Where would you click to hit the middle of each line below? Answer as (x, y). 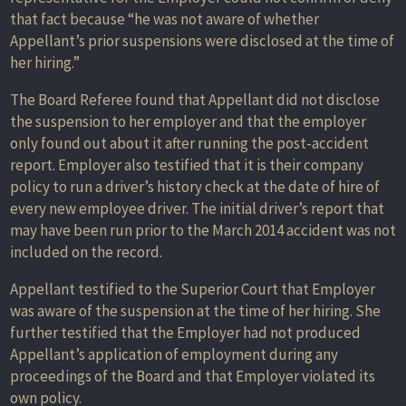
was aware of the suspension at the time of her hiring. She (195, 310)
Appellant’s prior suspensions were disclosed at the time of (202, 40)
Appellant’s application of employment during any (174, 354)
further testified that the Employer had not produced (185, 332)
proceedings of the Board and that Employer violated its (193, 376)
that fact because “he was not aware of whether (164, 19)
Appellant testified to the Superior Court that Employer (193, 289)
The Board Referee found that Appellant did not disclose (195, 99)
